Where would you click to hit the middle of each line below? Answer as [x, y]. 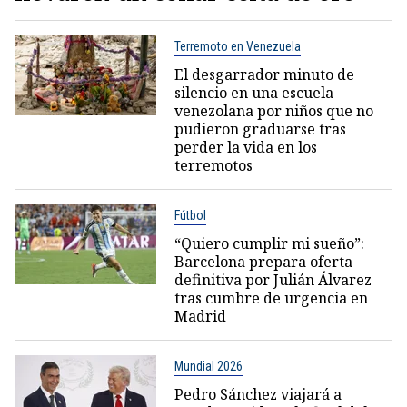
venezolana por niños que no [273, 110]
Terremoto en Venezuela [237, 46]
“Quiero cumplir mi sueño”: [269, 243]
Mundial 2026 [208, 366]
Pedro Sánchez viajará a [258, 394]
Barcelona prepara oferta [263, 261]
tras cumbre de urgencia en [271, 298]
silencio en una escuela [253, 92]
